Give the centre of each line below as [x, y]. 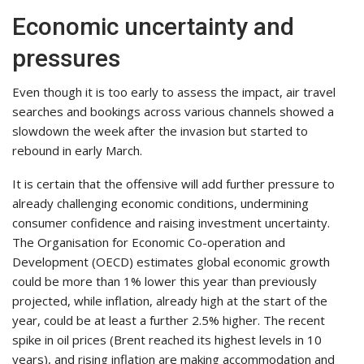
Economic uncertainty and [153, 26]
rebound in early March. [77, 150]
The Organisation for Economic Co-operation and [149, 242]
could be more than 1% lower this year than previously [165, 281]
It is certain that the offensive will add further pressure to [173, 183]
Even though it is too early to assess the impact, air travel [174, 91]
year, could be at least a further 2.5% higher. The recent [169, 320]
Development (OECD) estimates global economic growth [171, 261]
